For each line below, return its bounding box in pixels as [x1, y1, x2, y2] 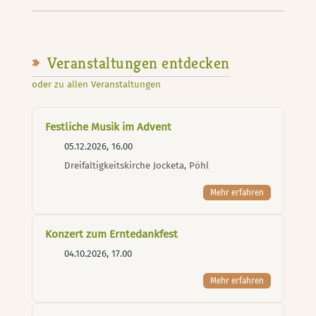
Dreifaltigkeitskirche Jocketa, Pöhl [61, 160, 209, 172]
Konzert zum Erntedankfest [45, 228, 178, 241]
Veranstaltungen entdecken [43, 52, 230, 73]
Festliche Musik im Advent [45, 121, 172, 134]
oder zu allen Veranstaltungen [32, 79, 164, 91]
